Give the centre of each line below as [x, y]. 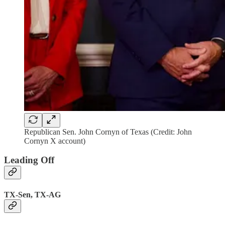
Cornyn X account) [55, 141]
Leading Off [29, 160]
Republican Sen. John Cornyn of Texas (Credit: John [108, 132]
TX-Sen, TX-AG [32, 194]
